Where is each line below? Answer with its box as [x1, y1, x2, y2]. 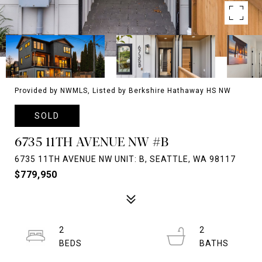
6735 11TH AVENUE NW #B [15, 132, 168, 150]
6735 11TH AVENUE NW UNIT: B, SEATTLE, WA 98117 [15, 154, 236, 164]
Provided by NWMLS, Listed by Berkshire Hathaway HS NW [15, 87, 231, 95]
